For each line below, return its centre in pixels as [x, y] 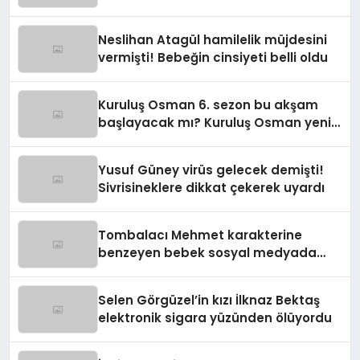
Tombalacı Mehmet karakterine [200, 235]
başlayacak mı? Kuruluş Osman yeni [215, 122]
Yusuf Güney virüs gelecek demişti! [211, 170]
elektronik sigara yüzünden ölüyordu [215, 317]
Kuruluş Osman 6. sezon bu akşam [209, 104]
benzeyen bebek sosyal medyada [208, 252]
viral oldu [128, 270]
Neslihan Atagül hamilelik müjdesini [213, 39]
